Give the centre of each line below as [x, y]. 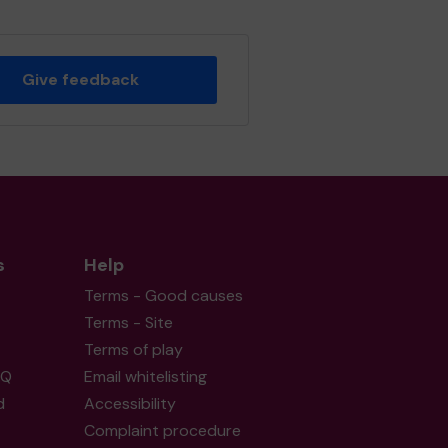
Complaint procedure [162, 430]
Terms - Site [128, 322]
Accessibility [129, 403]
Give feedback [80, 79]
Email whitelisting [145, 376]
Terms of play [133, 349]
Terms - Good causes [163, 295]
